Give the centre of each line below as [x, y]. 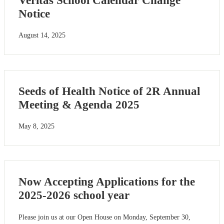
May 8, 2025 [36, 126]
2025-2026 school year [74, 195]
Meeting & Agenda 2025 [79, 104]
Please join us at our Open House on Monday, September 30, [104, 217]
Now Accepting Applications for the [107, 182]
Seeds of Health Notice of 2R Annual [109, 91]
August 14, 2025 [42, 35]
